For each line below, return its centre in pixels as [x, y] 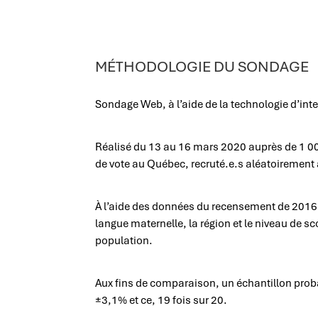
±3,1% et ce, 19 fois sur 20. [161, 300]
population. [124, 240]
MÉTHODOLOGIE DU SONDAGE [202, 66]
